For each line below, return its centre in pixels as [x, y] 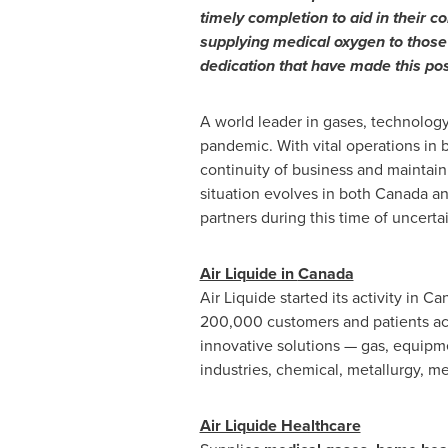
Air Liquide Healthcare [280, 425]
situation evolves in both [287, 193]
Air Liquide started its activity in [311, 297]
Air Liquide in [248, 273]
